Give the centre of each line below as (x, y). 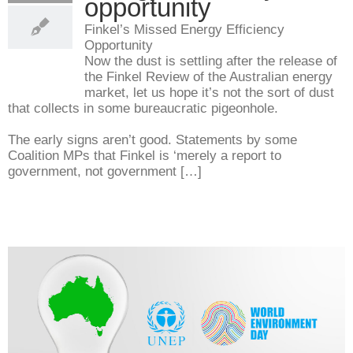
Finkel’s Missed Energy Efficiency (184, 29)
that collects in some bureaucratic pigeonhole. (143, 108)
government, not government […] (105, 171)
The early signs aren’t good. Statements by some (152, 139)
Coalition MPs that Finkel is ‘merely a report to (145, 155)
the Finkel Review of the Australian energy (208, 76)
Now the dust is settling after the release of (211, 61)
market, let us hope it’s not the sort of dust (209, 92)
